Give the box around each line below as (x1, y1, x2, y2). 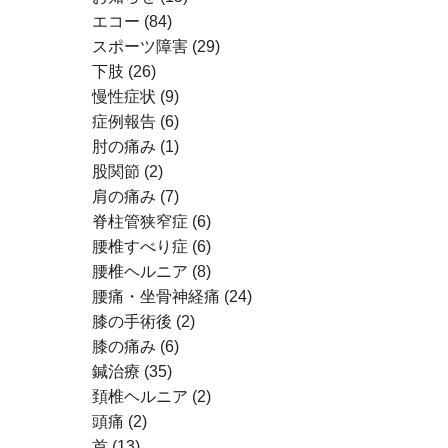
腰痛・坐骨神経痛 (91, 288, 220, 305)
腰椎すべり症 (91, 238, 188, 255)
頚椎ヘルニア (91, 388, 188, 405)
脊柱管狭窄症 (91, 213, 188, 230)
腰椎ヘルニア (91, 263, 188, 280)
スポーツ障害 (91, 38, 188, 55)
